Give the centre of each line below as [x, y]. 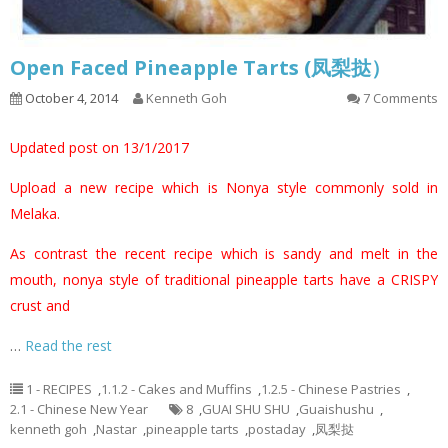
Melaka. [37, 214]
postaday [277, 429]
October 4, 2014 [70, 98]
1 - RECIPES [59, 389]
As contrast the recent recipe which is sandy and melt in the [224, 254]
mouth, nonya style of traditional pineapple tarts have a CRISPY [224, 280]
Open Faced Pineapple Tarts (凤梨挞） [200, 68]
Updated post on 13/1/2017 [99, 148]
